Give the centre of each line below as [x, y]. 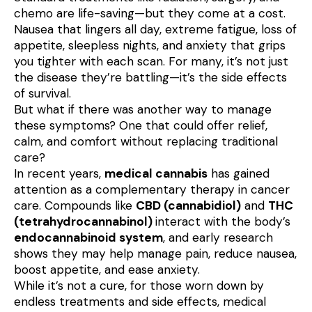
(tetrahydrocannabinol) [85, 222]
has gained [239, 174]
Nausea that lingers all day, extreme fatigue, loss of [155, 30]
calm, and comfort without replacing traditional [146, 142]
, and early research [218, 238]
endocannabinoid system [88, 238]
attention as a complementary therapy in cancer [152, 190]
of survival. [42, 94]
